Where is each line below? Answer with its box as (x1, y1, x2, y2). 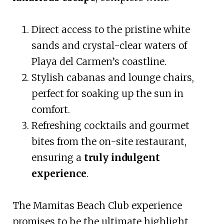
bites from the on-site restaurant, (31, 135, 186, 147)
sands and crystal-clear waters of (31, 39, 187, 51)
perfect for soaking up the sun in (31, 87, 183, 99)
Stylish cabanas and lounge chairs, (31, 71, 194, 83)
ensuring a (31, 151, 84, 163)
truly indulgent (83, 151, 160, 163)
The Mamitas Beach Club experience (12, 199, 182, 211)
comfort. (31, 103, 70, 115)
